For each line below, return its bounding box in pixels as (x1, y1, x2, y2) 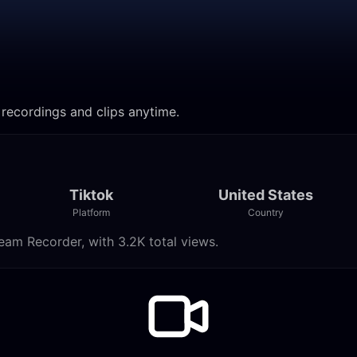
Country (248, 206, 284, 218)
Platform (72, 206, 110, 218)
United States (218, 186, 314, 203)
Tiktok (69, 186, 113, 203)
